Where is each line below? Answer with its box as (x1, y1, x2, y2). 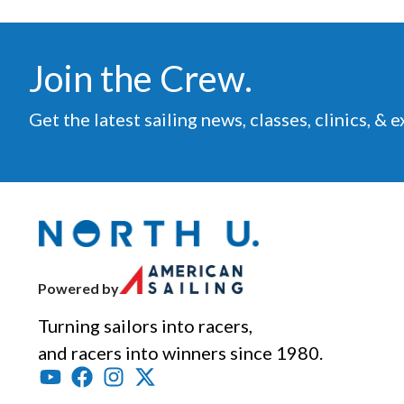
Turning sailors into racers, (38, 314, 256, 336)
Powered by (38, 279, 119, 297)
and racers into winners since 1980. (38, 341, 323, 363)
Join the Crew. (29, 57, 252, 101)
